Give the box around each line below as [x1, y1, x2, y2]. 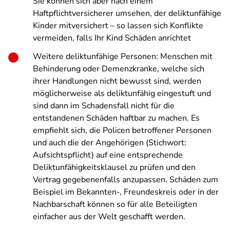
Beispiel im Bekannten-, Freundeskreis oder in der [33, 186, 219, 198]
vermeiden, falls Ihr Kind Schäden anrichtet [33, 32, 191, 44]
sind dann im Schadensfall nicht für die [33, 100, 175, 111]
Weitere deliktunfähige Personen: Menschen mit [33, 51, 213, 62]
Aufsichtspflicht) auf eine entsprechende [33, 149, 183, 161]
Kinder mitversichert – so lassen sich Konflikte [33, 20, 203, 31]
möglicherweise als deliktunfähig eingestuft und [33, 88, 211, 99]
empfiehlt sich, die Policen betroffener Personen [33, 125, 212, 136]
